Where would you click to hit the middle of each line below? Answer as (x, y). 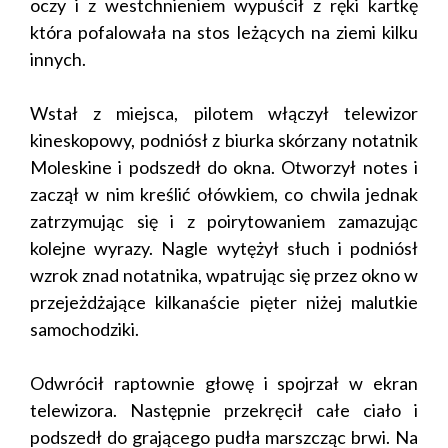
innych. (58, 58)
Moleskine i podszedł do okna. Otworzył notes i (224, 166)
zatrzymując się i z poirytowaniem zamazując (224, 220)
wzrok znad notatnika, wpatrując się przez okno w (224, 274)
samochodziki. (84, 328)
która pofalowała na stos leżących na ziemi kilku (224, 31)
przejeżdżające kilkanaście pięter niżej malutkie (224, 301)
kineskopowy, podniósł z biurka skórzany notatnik (224, 139)
